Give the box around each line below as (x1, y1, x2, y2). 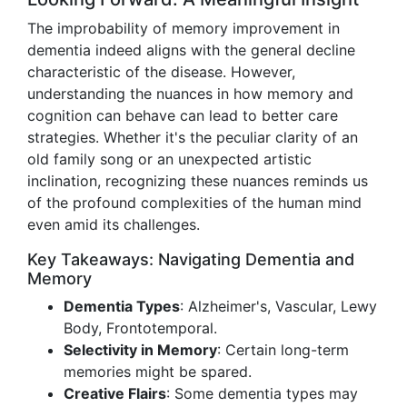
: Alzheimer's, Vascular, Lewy (180, 297, 377, 315)
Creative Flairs (64, 384, 166, 402)
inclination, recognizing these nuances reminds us (27, 172, 368, 190)
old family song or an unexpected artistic (27, 150, 312, 168)
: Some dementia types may (166, 384, 358, 402)
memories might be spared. (64, 362, 252, 381)
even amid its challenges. (27, 215, 200, 233)
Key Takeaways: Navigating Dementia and (27, 250, 354, 269)
